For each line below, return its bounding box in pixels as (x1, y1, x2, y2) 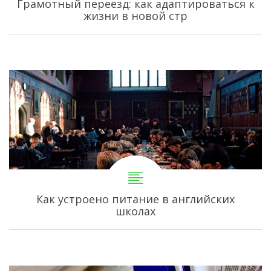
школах (116, 204, 155, 219)
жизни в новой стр (83, 8, 188, 24)
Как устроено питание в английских (36, 192, 235, 207)
